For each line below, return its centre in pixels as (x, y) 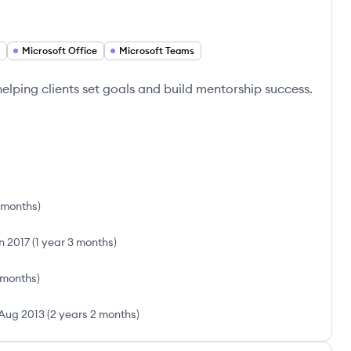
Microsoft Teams (157, 51)
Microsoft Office (60, 51)
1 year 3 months (74, 242)
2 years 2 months (93, 314)
